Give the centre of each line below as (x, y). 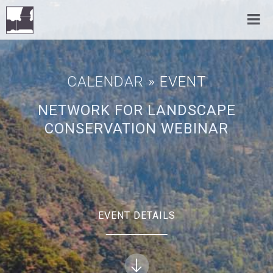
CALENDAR (105, 82)
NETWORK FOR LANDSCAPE (136, 110)
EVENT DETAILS (136, 215)
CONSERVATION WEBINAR (136, 129)
